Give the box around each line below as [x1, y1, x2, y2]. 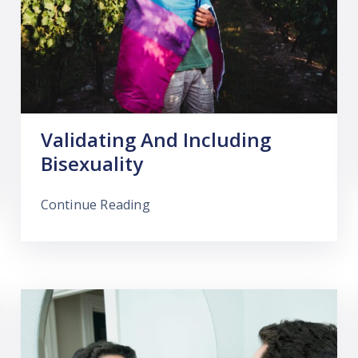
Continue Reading [40, 195, 150, 213]
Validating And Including [40, 125, 271, 153]
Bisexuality [40, 149, 143, 177]
